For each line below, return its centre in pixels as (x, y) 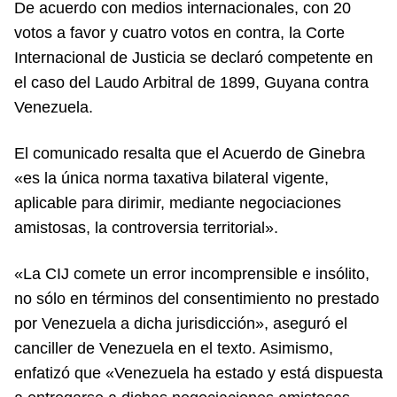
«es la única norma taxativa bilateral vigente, (171, 178)
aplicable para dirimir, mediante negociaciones (178, 202)
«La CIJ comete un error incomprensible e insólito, (192, 273)
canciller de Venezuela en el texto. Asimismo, (174, 348)
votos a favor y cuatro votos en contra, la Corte (179, 32)
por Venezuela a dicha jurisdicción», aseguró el (181, 323)
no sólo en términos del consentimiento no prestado (197, 298)
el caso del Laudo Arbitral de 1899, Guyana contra (191, 82)
